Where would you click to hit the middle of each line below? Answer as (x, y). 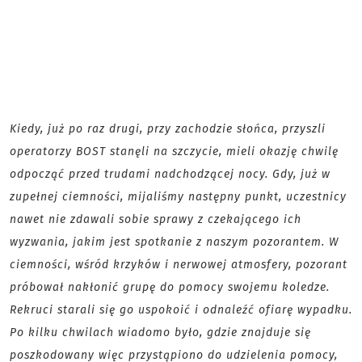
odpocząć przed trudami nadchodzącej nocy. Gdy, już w (170, 174)
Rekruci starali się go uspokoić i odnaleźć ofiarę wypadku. (181, 310)
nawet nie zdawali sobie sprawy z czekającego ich (156, 219)
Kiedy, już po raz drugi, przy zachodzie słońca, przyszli (168, 129)
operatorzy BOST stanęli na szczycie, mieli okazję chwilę (174, 152)
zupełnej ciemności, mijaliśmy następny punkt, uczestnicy (178, 197)
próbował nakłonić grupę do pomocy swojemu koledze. (170, 287)
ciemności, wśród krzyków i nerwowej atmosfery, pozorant (179, 265)
